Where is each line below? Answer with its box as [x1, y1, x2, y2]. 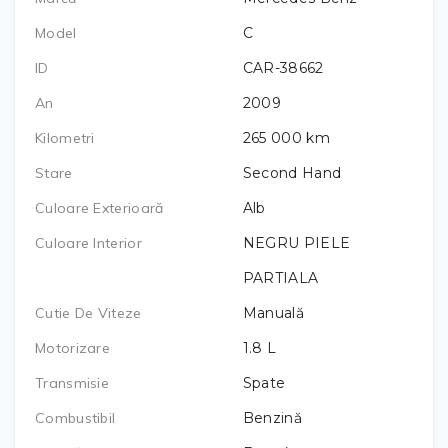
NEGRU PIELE [242, 233, 351, 252]
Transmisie [35, 373, 109, 392]
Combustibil [35, 408, 116, 427]
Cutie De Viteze [35, 303, 142, 322]
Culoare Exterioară [35, 198, 164, 217]
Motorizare [35, 338, 110, 357]
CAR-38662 [242, 58, 324, 77]
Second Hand [242, 163, 342, 182]
